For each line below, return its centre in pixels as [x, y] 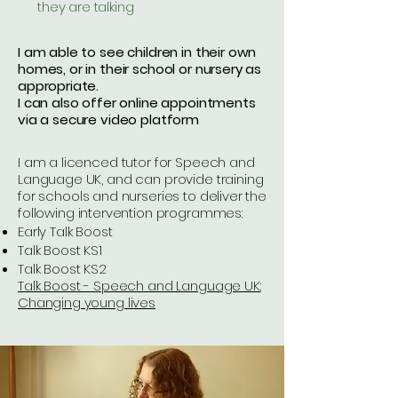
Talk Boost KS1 [60, 250]
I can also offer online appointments [137, 103]
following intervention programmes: [130, 213]
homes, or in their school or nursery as [140, 69]
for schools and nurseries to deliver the [143, 196]
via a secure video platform [108, 119]
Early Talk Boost [67, 231]
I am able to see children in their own [137, 52]
